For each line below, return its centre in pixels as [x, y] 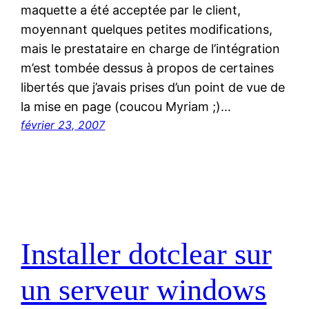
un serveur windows [144, 290]
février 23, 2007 [63, 125]
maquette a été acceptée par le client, [131, 10]
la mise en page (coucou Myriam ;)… [126, 107]
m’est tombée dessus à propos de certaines [148, 68]
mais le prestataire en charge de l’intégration [151, 49]
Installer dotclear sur [147, 254]
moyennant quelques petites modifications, [147, 30]
